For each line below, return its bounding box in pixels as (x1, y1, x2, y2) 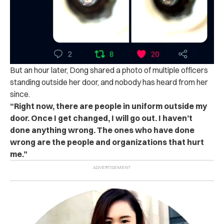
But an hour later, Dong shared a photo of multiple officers (10, 65, 208, 75)
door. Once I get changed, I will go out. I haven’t (10, 113, 192, 123)
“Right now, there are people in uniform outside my (10, 101, 207, 111)
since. (10, 89, 30, 99)
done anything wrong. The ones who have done (10, 125, 194, 135)
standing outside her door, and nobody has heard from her (10, 77, 208, 87)
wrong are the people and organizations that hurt (10, 137, 204, 147)
